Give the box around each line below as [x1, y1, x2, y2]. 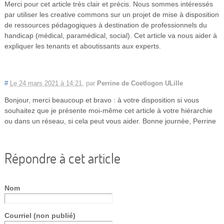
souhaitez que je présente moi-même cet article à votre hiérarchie [4, 106, 212, 114]
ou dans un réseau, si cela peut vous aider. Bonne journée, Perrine [4, 116, 216, 125]
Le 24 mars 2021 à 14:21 [9, 79, 82, 87]
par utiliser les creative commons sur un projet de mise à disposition [4, 10, 219, 18]
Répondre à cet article [4, 148, 120, 167]
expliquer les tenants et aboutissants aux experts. [4, 41, 161, 50]
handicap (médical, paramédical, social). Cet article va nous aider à [4, 31, 217, 39]
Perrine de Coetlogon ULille [96, 79, 183, 87]
